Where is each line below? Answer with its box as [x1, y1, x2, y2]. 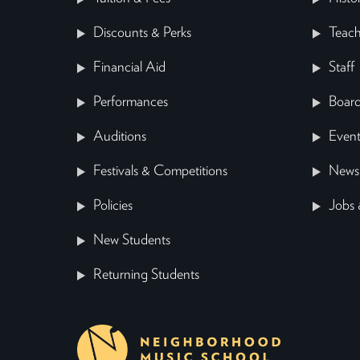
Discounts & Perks [93, 26, 191, 41]
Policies [93, 198, 133, 214]
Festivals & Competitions [93, 164, 227, 179]
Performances [93, 95, 168, 110]
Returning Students [93, 268, 199, 283]
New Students [93, 233, 170, 248]
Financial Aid [93, 60, 166, 76]
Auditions [93, 129, 146, 145]
